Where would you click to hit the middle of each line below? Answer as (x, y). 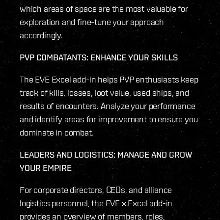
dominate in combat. (57, 133)
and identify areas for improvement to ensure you (109, 119)
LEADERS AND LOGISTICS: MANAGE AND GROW (106, 155)
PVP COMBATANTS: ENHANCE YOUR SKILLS (99, 57)
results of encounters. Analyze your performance (108, 106)
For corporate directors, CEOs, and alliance (96, 190)
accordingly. (41, 35)
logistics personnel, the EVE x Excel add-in (96, 203)
